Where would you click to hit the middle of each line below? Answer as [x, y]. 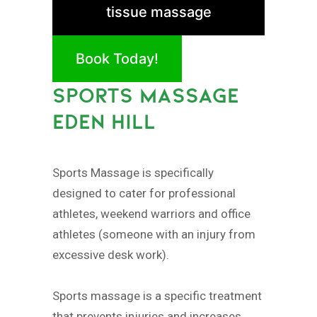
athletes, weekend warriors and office [151, 213]
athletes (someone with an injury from [154, 234]
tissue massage [158, 12]
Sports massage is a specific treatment [157, 295]
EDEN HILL [104, 121]
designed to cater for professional [144, 193]
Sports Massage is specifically [133, 172]
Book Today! [117, 58]
